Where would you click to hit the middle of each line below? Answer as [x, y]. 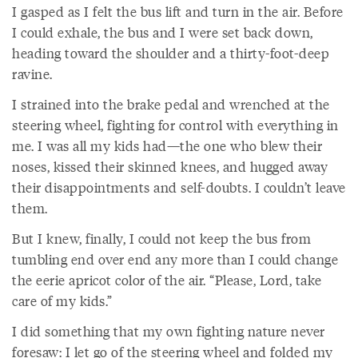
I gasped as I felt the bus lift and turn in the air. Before [178, 11]
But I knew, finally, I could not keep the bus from [161, 238]
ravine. [32, 74]
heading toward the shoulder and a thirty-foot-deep [171, 53]
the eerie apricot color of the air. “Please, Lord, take [167, 280]
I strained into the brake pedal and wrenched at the [171, 104]
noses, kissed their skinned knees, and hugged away [170, 166]
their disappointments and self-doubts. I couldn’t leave [179, 187]
